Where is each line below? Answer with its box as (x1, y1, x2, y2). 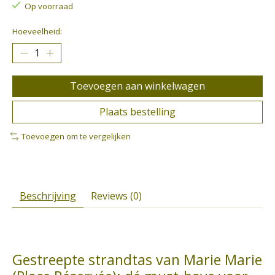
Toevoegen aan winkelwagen (70, 79, 205, 93)
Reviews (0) (91, 188, 142, 203)
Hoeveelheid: (12, 25, 62, 37)
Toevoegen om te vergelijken (21, 130, 131, 142)
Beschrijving (20, 188, 76, 203)
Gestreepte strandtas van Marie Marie (12, 249, 262, 269)
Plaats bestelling (99, 104, 176, 118)
